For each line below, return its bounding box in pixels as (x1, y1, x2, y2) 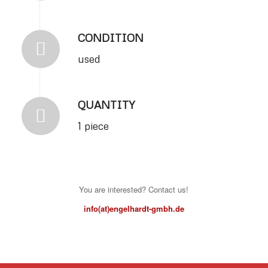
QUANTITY (77, 98, 135, 112)
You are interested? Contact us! (79, 183, 189, 195)
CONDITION (77, 31, 144, 44)
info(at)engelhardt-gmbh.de (83, 202, 184, 214)
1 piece (77, 119, 109, 133)
